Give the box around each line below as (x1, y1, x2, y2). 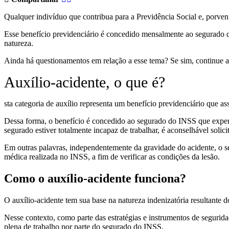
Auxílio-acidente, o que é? (4, 73, 165, 90)
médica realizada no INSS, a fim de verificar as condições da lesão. (4, 152, 220, 161)
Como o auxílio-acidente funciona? (4, 171, 186, 185)
